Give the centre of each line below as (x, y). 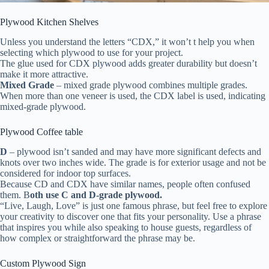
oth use (44, 195)
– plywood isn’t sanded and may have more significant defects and (134, 151)
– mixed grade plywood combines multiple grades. (151, 85)
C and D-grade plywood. (110, 195)
